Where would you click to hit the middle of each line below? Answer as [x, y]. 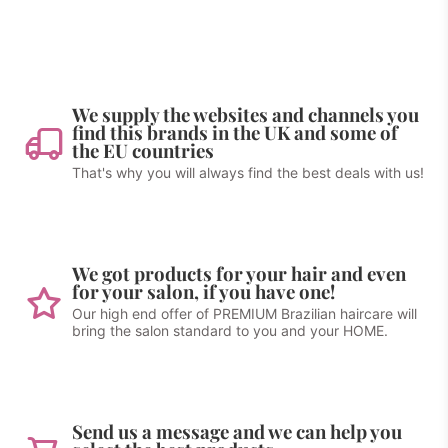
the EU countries [143, 150]
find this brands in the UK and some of [235, 132]
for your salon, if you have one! [203, 291]
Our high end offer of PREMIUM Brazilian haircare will [244, 313]
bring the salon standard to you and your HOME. [230, 330]
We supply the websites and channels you [245, 114]
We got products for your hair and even [239, 273]
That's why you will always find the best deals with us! [248, 172]
